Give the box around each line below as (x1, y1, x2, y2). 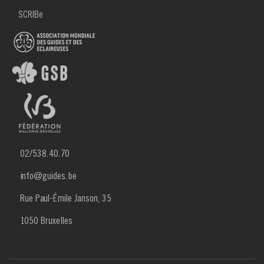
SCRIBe (18, 8, 43, 19)
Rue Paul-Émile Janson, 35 (20, 192, 112, 204)
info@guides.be (20, 169, 77, 182)
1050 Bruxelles (20, 214, 73, 227)
